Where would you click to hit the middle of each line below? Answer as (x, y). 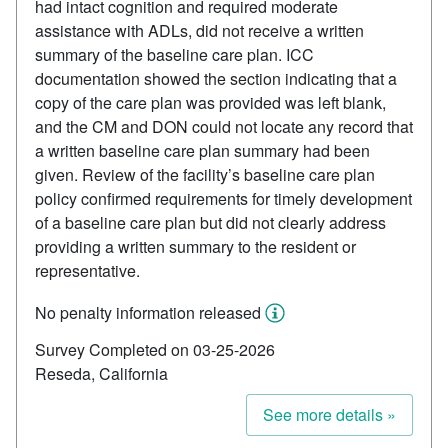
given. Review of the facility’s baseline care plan (205, 175)
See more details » (329, 415)
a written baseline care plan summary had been (202, 151)
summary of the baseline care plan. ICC (174, 55)
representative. (87, 271)
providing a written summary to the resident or (195, 247)
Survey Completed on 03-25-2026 (155, 350)
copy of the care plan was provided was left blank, (210, 103)
